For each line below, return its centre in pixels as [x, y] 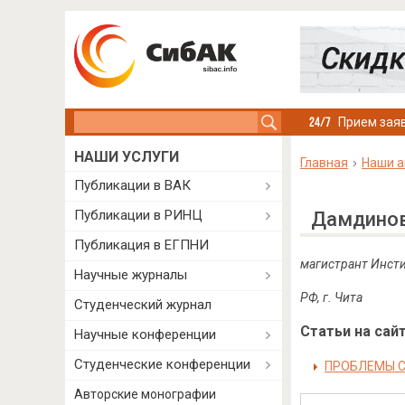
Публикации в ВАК [132, 185]
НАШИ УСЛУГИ [127, 157]
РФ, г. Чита [331, 297]
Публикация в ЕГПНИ [141, 245]
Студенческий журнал [143, 305]
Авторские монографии [145, 394]
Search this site [121, 120]
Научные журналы [131, 275]
